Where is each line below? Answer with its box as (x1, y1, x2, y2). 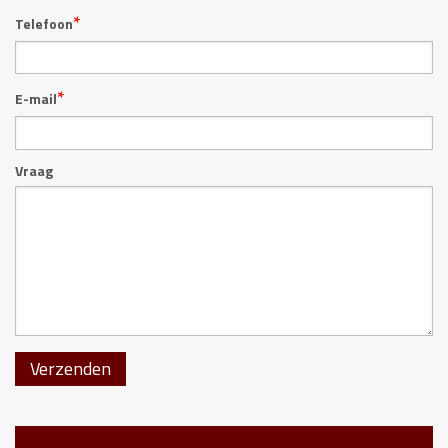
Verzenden (30, 354, 111, 382)
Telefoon (15, 12, 73, 34)
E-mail (15, 88, 57, 110)
